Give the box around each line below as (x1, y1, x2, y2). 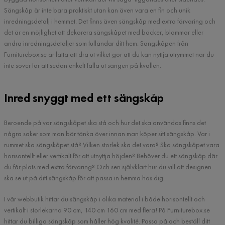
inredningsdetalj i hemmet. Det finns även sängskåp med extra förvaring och (4, 17, 215, 26)
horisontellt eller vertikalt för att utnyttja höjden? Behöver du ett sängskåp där (4, 151, 217, 160)
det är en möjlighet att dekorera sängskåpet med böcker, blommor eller (4, 28, 203, 37)
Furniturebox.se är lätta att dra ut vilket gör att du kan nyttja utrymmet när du (4, 50, 214, 59)
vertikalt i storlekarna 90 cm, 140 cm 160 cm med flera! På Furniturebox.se (4, 205, 210, 214)
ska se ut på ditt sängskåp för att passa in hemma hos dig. (4, 173, 165, 182)
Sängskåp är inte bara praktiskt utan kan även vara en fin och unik (4, 6, 190, 15)
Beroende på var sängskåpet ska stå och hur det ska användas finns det (4, 118, 206, 127)
